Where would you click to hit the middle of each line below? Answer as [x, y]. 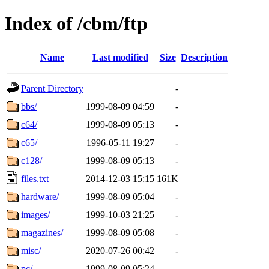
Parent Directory [52, 88]
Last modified [120, 57]
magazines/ [42, 232]
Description [204, 57]
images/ [35, 214]
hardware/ [40, 196]
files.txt [35, 178]
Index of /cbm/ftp [76, 24]
